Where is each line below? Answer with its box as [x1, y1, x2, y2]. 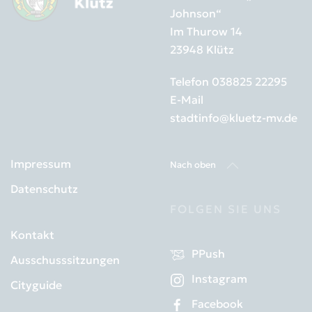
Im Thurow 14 [170, 24, 242, 38]
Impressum [10, 156, 71, 171]
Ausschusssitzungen [10, 252, 120, 267]
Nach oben [170, 158, 216, 171]
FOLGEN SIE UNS [170, 202, 281, 217]
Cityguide [10, 277, 62, 292]
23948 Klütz [170, 42, 234, 56]
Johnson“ [170, 6, 221, 20]
